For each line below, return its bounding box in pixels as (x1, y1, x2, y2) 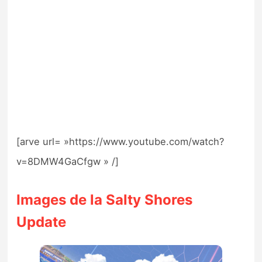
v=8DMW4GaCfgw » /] (16, 156, 119, 168)
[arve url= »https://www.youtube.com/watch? (16, 136, 225, 148)
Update (16, 213, 67, 231)
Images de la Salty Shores (16, 191, 193, 209)
